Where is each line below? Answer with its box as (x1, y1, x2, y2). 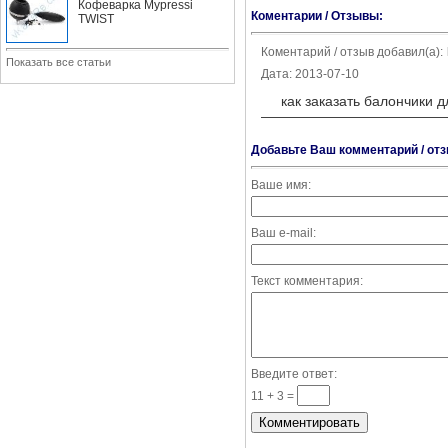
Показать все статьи (6, 55, 111, 68)
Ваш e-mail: (251, 226, 316, 240)
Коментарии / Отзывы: (251, 9, 383, 23)
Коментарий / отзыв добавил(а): (261, 45, 443, 59)
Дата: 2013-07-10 (261, 67, 359, 81)
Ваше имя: (251, 178, 311, 192)
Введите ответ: (251, 367, 337, 381)
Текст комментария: (251, 274, 363, 288)
